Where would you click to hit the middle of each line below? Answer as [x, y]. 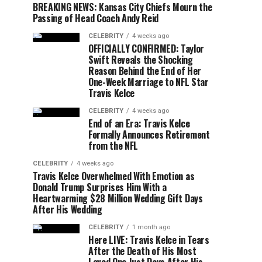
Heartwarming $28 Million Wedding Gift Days [118, 198]
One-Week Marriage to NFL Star [149, 82]
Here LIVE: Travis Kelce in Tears [149, 240]
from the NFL [113, 146]
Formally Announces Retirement [149, 135]
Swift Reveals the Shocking [141, 60]
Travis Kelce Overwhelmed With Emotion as [114, 176]
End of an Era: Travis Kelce [139, 123]
